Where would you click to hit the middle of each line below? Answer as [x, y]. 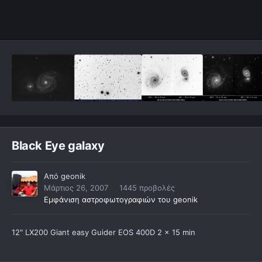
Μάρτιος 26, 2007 [76, 188]
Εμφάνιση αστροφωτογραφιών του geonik [121, 200]
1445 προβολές [147, 188]
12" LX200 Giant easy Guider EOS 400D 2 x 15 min [104, 232]
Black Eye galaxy [58, 146]
